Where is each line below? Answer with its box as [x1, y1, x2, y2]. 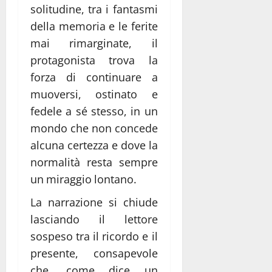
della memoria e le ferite [30, 18, 158, 33]
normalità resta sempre [30, 154, 158, 169]
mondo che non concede [30, 120, 158, 135]
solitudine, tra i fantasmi [30, 1, 158, 16]
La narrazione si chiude [30, 194, 158, 209]
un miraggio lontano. [30, 171, 137, 186]
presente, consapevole [30, 245, 158, 260]
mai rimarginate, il [30, 35, 158, 50]
